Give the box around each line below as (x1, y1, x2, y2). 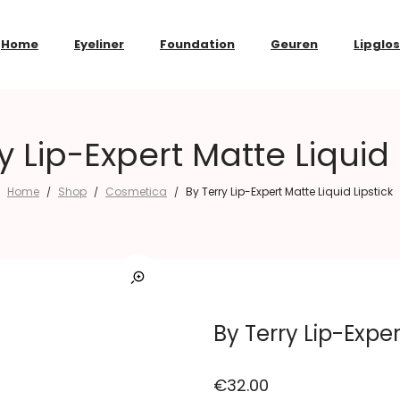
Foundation (160, 36, 235, 53)
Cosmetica (105, 184, 167, 200)
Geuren (271, 36, 318, 53)
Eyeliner (74, 36, 124, 53)
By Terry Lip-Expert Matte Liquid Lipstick (186, 184, 393, 200)
